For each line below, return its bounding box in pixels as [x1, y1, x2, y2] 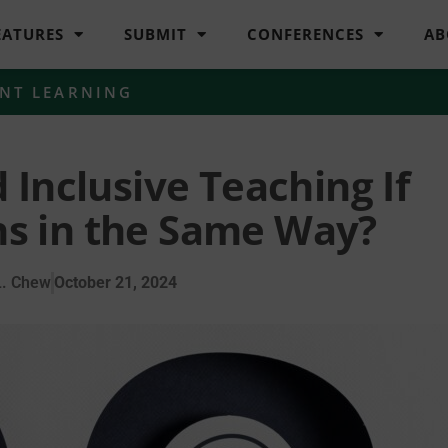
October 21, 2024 [54, 272, 177, 292]
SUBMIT [124, 24, 188, 45]
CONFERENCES [247, 24, 365, 45]
